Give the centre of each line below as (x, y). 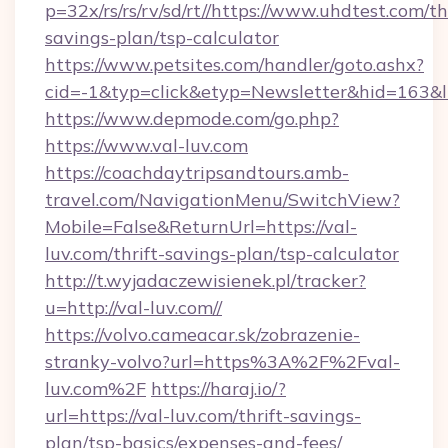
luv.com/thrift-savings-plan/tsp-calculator (222, 253)
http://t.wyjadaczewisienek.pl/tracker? (205, 280)
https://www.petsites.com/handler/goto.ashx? (234, 64)
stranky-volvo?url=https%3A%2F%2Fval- (222, 361)
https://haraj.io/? (218, 388)
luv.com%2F (95, 388)
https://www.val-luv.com (146, 145)
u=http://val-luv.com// (133, 307)
